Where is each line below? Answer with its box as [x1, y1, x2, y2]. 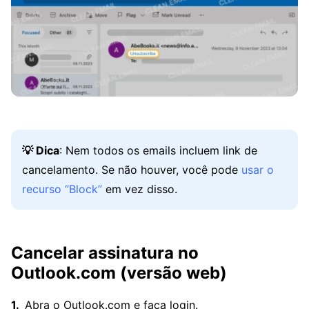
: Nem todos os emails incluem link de [59, 143, 257, 157]
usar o [241, 162, 274, 177]
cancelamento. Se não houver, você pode [22, 162, 241, 177]
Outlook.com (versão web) [11, 262, 227, 283]
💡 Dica [22, 143, 59, 157]
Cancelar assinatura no [11, 242, 199, 263]
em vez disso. [102, 181, 177, 196]
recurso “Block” [22, 181, 102, 196]
